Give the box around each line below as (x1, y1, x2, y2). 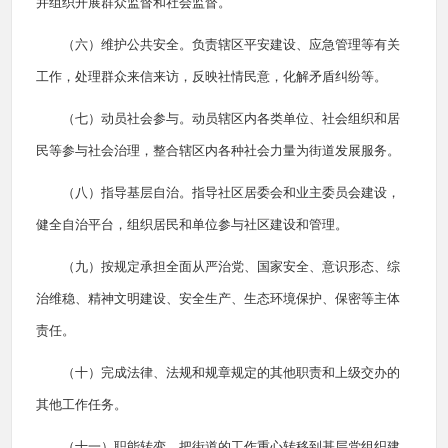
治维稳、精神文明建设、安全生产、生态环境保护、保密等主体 (36, 291, 400, 306)
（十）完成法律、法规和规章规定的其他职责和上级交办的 (62, 365, 400, 380)
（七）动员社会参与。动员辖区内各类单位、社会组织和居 (62, 111, 400, 126)
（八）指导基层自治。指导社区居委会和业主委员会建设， (62, 185, 400, 200)
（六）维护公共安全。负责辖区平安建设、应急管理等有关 (62, 37, 400, 52)
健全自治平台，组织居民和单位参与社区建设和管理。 (36, 217, 348, 232)
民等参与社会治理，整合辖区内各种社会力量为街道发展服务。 (36, 143, 400, 158)
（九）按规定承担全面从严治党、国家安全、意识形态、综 (62, 259, 400, 274)
